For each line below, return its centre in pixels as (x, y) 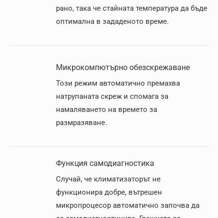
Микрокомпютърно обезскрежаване (123, 67)
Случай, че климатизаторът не (108, 179)
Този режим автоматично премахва (118, 83)
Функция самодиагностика (105, 163)
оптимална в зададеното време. (112, 21)
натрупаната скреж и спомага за (112, 96)
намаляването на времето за (107, 109)
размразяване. (82, 123)
